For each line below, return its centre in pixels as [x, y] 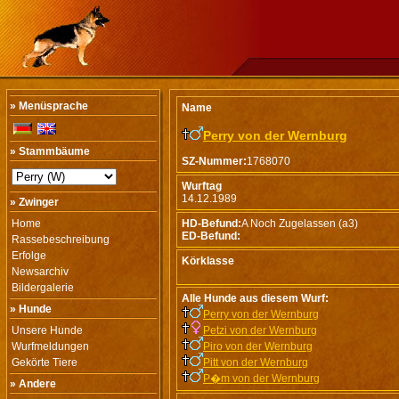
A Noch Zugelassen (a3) [300, 224]
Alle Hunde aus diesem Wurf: [255, 298]
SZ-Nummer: [214, 162]
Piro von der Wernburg [258, 346]
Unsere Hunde [47, 330]
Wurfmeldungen [50, 346]
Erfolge [29, 256]
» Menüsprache [49, 106]
